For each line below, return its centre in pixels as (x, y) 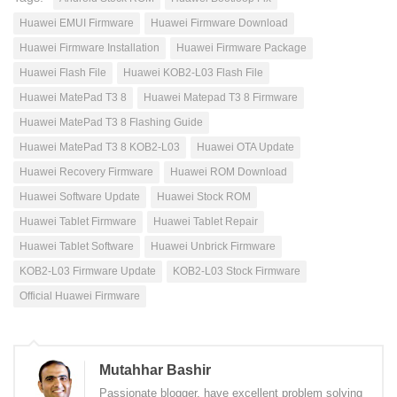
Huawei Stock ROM (204, 196)
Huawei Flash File (63, 72)
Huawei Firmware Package (241, 47)
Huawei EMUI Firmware (77, 23)
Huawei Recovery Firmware (86, 171)
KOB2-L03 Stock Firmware (237, 271)
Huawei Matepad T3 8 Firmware (221, 97)
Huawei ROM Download (229, 171)
